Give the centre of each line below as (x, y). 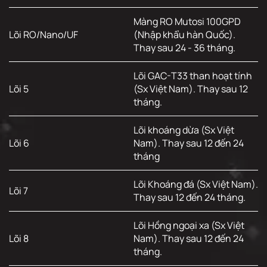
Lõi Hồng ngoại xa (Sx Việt (189, 226)
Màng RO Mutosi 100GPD (187, 22)
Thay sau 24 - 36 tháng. (184, 48)
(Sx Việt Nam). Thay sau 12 (191, 89)
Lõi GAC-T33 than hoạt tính (193, 76)
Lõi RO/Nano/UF (44, 35)
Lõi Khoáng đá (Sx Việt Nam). (196, 184)
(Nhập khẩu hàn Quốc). (184, 35)
